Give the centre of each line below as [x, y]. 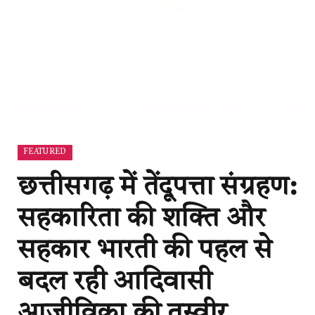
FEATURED [45, 153]
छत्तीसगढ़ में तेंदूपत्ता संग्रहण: [157, 188]
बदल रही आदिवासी [115, 283]
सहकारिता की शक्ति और [141, 220]
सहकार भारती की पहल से [145, 251]
